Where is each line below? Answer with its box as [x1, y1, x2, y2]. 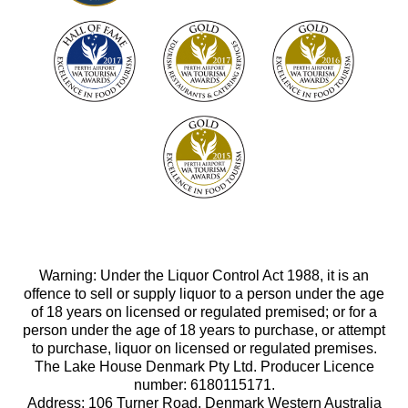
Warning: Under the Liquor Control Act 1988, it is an [39, 267, 369, 283]
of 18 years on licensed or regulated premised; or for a [31, 303, 377, 320]
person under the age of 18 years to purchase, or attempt [23, 321, 385, 338]
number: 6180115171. [133, 376, 275, 393]
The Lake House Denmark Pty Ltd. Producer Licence [34, 358, 374, 374]
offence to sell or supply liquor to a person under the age [24, 285, 384, 301]
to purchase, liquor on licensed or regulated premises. [31, 340, 377, 356]
